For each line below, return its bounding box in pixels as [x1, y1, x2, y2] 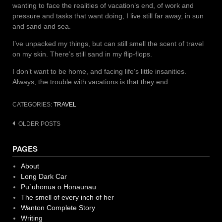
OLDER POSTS [18, 120, 60, 127]
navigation [12, 132, 53, 145]
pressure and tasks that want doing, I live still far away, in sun [12, 11, 204, 20]
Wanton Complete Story [20, 203, 95, 212]
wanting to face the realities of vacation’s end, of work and [12, 1, 194, 9]
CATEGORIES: [12, 101, 54, 108]
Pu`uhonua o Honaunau [20, 182, 96, 191]
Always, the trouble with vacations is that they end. [12, 77, 170, 86]
